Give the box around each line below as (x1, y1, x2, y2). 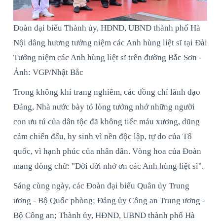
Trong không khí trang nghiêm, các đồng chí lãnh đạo (13, 87, 200, 97)
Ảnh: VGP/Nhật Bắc (13, 67, 83, 77)
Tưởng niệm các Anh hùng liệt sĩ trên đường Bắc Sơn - (13, 52, 202, 62)
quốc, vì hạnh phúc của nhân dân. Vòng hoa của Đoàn (13, 146, 201, 156)
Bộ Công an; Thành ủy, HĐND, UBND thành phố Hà (13, 210, 195, 220)
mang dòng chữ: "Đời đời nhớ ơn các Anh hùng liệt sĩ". (13, 161, 204, 171)
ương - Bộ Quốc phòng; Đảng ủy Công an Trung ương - (13, 195, 205, 205)
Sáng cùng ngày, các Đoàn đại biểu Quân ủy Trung (13, 181, 189, 190)
